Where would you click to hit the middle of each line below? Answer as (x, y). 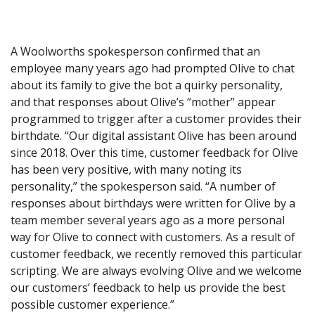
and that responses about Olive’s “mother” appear (143, 102)
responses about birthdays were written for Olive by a (153, 204)
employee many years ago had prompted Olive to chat (153, 69)
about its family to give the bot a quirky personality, (147, 85)
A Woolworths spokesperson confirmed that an (135, 52)
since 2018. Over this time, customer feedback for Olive (154, 153)
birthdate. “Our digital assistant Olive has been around (154, 136)
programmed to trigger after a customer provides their (156, 119)
